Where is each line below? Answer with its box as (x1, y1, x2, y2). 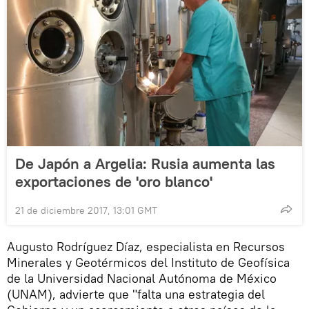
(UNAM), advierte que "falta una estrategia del (7, 286, 265, 303)
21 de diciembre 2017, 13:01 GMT (15, 204, 157, 217)
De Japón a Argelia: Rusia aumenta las (15, 154, 275, 174)
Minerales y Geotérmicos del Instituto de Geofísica (7, 255, 290, 271)
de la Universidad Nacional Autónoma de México (7, 270, 277, 287)
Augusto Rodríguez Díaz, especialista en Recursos (7, 239, 285, 255)
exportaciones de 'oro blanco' (15, 172, 212, 192)
